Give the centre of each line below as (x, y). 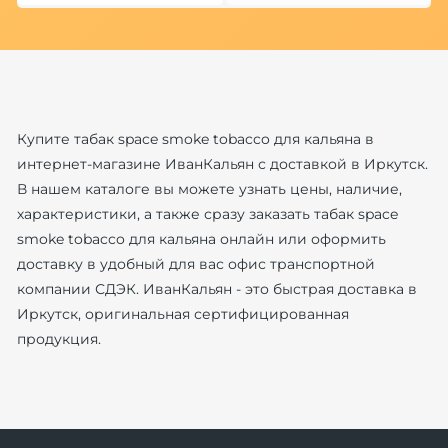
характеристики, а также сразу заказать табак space (207, 213)
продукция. (58, 338)
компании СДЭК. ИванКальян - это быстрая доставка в (216, 288)
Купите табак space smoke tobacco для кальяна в (195, 138)
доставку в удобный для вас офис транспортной (195, 263)
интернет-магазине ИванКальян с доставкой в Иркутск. (222, 163)
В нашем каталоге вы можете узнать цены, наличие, (209, 188)
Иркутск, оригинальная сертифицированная (182, 313)
